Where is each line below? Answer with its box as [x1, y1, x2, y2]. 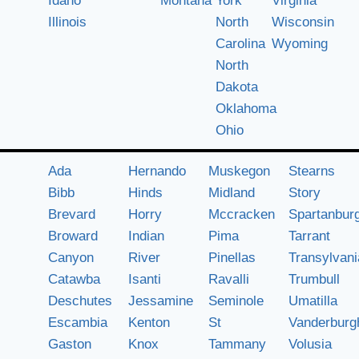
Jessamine [128, 293, 193, 309]
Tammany [208, 337, 266, 352]
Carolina [216, 36, 266, 51]
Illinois [48, 14, 87, 30]
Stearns [288, 163, 335, 179]
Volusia [288, 337, 332, 352]
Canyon [48, 250, 94, 265]
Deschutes [48, 293, 112, 309]
